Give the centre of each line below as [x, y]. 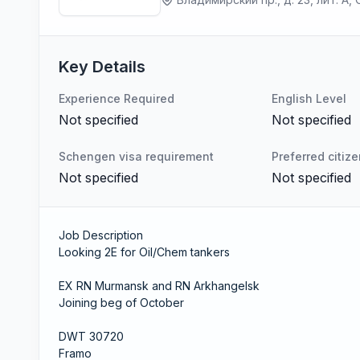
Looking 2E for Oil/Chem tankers [144, 252]
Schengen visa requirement [136, 156]
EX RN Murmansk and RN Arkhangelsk [159, 286]
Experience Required [117, 98]
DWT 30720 [91, 336]
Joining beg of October [121, 303]
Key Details [102, 67]
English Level [309, 98]
